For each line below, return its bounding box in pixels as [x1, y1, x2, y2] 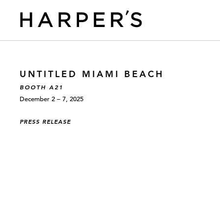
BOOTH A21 [20, 83, 63, 91]
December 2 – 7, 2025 [20, 95, 83, 103]
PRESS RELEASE [20, 118, 71, 125]
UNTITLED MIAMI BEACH [20, 68, 164, 80]
